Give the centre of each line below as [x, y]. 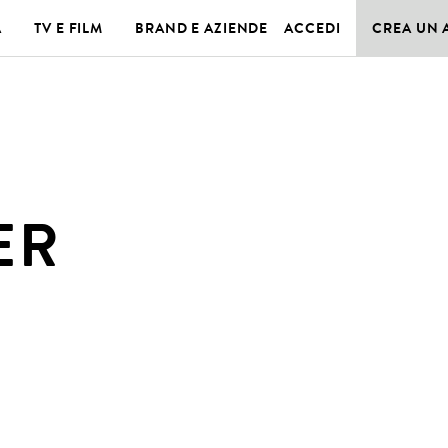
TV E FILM [68, 28]
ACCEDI [312, 28]
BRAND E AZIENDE [202, 28]
